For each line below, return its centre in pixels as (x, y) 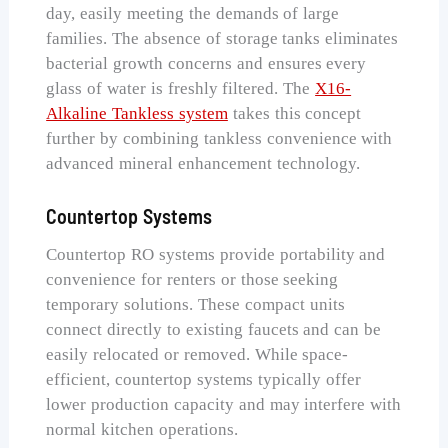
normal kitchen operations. (142, 429)
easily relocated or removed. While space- (197, 354)
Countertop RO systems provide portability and (216, 254)
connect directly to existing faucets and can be (214, 329)
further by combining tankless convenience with (219, 138)
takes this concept (294, 113)
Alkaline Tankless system (137, 113)
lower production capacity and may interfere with (224, 404)
